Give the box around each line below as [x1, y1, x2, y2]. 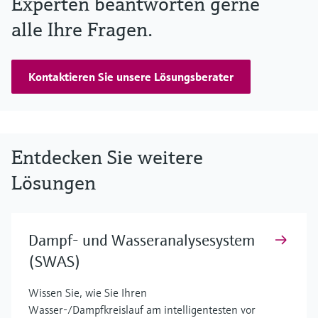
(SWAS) [28, 252, 81, 271]
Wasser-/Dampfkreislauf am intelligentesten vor [28, 302, 256, 317]
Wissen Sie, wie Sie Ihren [28, 285, 147, 300]
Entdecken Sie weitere [11, 145, 203, 170]
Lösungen [11, 170, 96, 195]
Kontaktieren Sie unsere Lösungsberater [28, 70, 234, 84]
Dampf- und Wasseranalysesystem [28, 231, 255, 250]
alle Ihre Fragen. [11, 17, 153, 42]
